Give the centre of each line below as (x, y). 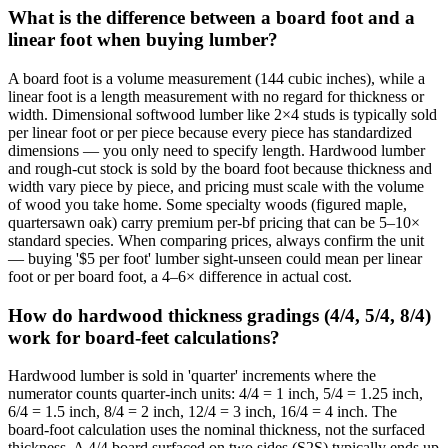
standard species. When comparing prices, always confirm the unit (216, 240)
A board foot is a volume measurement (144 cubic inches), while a (216, 78)
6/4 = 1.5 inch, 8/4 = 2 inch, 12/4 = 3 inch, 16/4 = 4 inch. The (202, 412)
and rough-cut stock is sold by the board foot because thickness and (220, 168)
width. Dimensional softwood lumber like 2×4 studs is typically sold (222, 114)
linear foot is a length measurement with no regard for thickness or (216, 96)
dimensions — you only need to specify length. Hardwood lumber (216, 150)
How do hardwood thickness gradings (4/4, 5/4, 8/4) (219, 315)
